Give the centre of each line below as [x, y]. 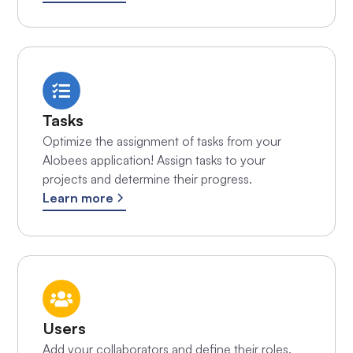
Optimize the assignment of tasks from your [162, 141]
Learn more [78, 197]
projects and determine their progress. [147, 178]
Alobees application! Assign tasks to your [154, 160]
